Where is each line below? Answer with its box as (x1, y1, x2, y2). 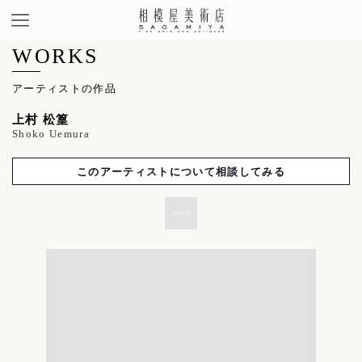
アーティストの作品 (12, 80, 116, 95)
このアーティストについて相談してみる (77, 164, 285, 179)
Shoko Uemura (12, 128, 90, 140)
